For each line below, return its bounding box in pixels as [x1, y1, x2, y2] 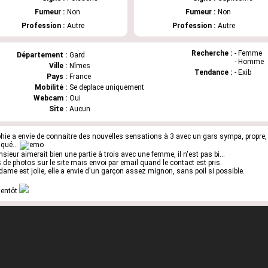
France [69, 72, 91, 81]
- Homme [234, 57, 264, 66]
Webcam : [33, 94, 67, 102]
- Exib [234, 68, 251, 77]
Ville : [49, 62, 67, 70]
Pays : [47, 72, 67, 81]
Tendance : [194, 68, 232, 77]
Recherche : [191, 49, 232, 57]
